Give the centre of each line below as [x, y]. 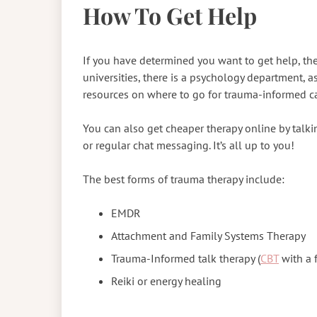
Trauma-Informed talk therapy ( [186, 258]
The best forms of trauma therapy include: [185, 179]
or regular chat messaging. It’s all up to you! [190, 145]
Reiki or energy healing [168, 281]
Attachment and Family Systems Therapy [208, 235]
